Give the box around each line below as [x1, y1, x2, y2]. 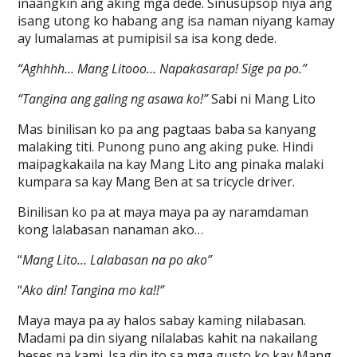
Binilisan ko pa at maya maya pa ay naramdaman [18, 203, 309, 221]
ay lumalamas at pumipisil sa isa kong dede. [18, 29, 277, 47]
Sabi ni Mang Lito [208, 90, 316, 108]
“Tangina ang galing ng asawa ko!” [18, 90, 209, 108]
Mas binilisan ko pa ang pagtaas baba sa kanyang [18, 120, 317, 138]
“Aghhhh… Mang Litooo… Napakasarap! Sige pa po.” [18, 60, 308, 77]
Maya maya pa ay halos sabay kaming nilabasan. [18, 312, 307, 329]
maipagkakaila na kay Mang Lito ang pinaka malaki [18, 155, 324, 173]
